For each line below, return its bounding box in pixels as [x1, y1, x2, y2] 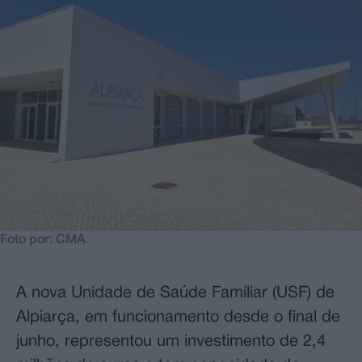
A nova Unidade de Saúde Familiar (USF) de [16, 285, 335, 301]
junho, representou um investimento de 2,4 [16, 334, 326, 349]
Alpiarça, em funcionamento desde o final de [16, 309, 340, 325]
